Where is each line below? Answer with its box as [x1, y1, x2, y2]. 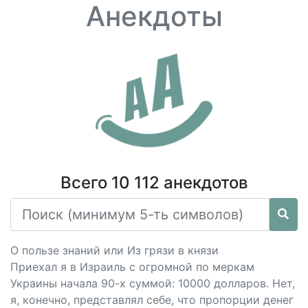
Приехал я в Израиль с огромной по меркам [10, 260, 254, 274]
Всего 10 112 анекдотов [60, 173, 248, 192]
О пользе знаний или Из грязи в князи [10, 243, 219, 257]
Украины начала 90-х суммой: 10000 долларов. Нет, [10, 276, 295, 290]
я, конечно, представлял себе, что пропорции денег [10, 293, 294, 307]
